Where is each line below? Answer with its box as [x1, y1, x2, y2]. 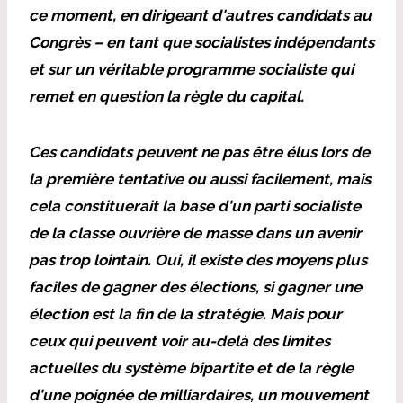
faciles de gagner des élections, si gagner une [29, 278, 362, 296]
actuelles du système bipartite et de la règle [29, 359, 354, 377]
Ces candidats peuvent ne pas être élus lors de [29, 143, 370, 161]
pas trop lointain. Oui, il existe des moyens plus [29, 251, 367, 269]
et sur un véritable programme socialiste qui [29, 60, 354, 78]
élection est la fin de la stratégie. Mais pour [29, 305, 342, 323]
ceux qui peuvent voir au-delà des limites [29, 332, 330, 350]
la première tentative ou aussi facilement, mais [29, 170, 371, 188]
